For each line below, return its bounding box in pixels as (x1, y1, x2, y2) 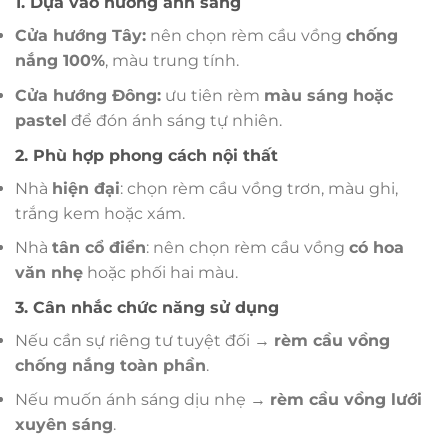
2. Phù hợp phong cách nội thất (15, 145, 278, 165)
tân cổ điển (52, 238, 146, 258)
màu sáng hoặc (264, 86, 393, 106)
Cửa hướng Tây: (15, 26, 146, 46)
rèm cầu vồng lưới (270, 390, 422, 410)
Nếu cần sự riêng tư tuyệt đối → (15, 330, 274, 350)
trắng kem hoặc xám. (15, 203, 185, 223)
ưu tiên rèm (161, 86, 264, 106)
